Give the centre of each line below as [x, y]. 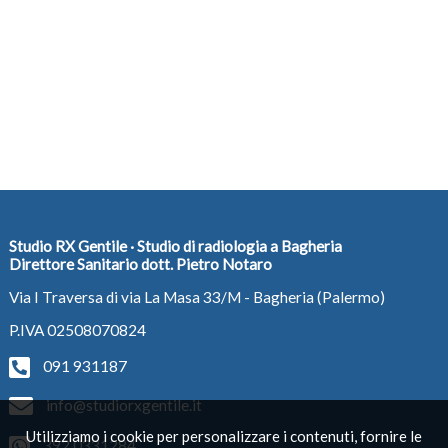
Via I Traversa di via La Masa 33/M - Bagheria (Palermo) [196, 297]
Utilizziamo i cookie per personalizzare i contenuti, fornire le [223, 436]
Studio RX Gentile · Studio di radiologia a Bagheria [175, 245]
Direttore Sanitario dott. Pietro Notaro [140, 263]
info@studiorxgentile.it [123, 405]
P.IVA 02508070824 [77, 330]
